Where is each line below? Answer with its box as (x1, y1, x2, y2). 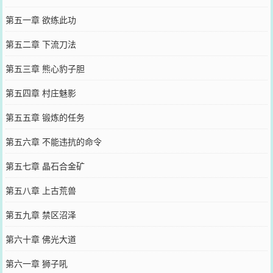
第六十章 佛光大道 (5, 233, 76, 245)
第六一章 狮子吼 (5, 257, 68, 269)
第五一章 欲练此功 (5, 13, 76, 26)
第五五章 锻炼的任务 (5, 111, 85, 123)
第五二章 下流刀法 (5, 38, 76, 50)
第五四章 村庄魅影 (5, 87, 76, 99)
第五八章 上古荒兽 (5, 184, 76, 196)
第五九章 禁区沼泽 (5, 208, 76, 221)
